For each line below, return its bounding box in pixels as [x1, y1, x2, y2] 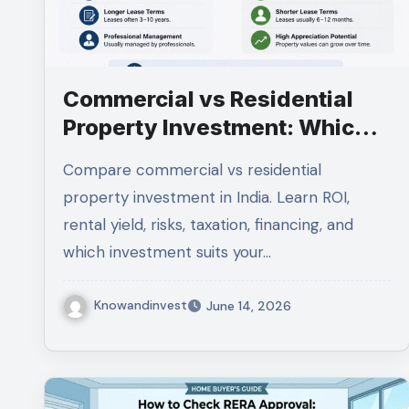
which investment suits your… [63, 242, 271, 262]
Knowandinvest [94, 297, 187, 313]
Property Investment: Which [63, 114, 368, 141]
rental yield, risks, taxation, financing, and [63, 215, 353, 235]
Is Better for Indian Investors [63, 142, 372, 169]
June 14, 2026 [206, 297, 291, 314]
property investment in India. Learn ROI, [63, 187, 350, 207]
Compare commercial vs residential [63, 160, 74, 180]
